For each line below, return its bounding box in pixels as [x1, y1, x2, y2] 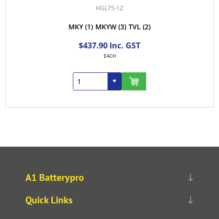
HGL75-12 [96, 3, 123, 12]
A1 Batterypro [25, 171, 84, 184]
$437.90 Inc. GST [79, 40, 140, 51]
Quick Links [25, 193, 72, 206]
